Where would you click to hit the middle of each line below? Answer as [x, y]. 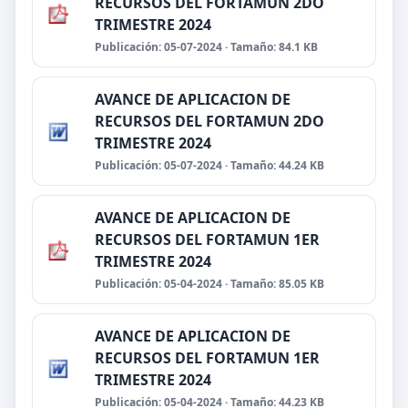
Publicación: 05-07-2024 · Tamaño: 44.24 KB [209, 165]
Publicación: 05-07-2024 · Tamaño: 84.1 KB [206, 47]
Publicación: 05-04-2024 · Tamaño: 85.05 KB [209, 284]
